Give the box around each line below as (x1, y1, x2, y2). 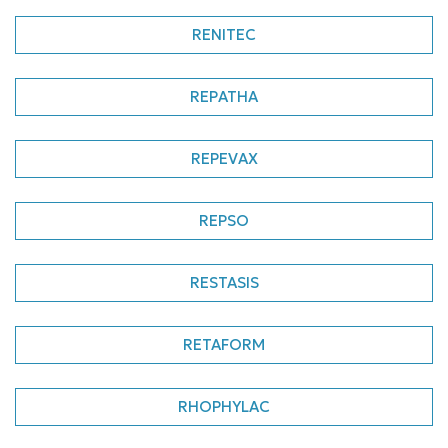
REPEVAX (190, 149, 258, 168)
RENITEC (192, 25, 256, 44)
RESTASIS (189, 273, 259, 292)
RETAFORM (183, 335, 265, 354)
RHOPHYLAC (178, 397, 270, 416)
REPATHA (190, 87, 258, 106)
